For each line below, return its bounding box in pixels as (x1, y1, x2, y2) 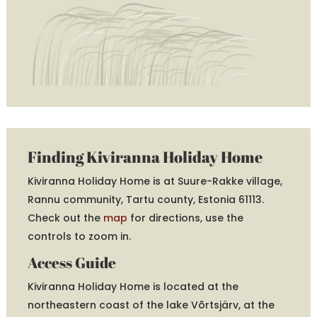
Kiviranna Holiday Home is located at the (27, 279, 238, 294)
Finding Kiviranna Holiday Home (27, 146, 263, 167)
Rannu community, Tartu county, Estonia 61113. (27, 192, 264, 207)
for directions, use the (127, 210, 243, 225)
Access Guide (27, 252, 116, 272)
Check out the (27, 210, 103, 225)
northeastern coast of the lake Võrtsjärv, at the (27, 297, 275, 312)
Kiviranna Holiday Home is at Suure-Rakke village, (27, 173, 282, 188)
